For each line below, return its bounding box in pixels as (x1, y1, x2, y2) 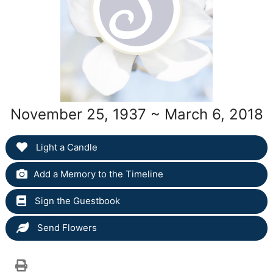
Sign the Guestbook (32, 194, 120, 207)
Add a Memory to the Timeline (33, 168, 163, 180)
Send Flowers (34, 221, 97, 233)
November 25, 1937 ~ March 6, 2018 (10, 105, 263, 123)
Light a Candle (33, 141, 97, 153)
